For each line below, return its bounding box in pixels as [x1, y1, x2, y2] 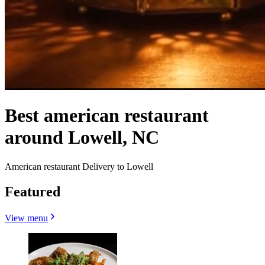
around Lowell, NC [5, 127, 159, 148]
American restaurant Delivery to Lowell [5, 161, 153, 172]
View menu [5, 212, 48, 223]
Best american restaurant [5, 105, 209, 127]
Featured [5, 183, 60, 199]
